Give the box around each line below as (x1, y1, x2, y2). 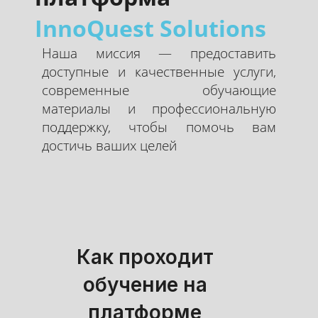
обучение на (82, 272, 207, 297)
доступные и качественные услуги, (42, 62, 276, 81)
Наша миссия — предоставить (42, 43, 276, 62)
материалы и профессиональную (42, 99, 276, 118)
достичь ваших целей (42, 136, 177, 155)
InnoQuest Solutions (34, 12, 266, 43)
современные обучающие (42, 80, 276, 99)
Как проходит (76, 244, 214, 269)
